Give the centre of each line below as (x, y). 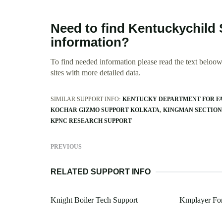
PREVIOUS (66, 147)
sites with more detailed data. (96, 73)
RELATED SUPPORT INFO (101, 172)
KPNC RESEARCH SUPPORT (91, 121)
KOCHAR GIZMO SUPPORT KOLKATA (105, 110)
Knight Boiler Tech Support (94, 200)
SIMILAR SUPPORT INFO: (85, 99)
